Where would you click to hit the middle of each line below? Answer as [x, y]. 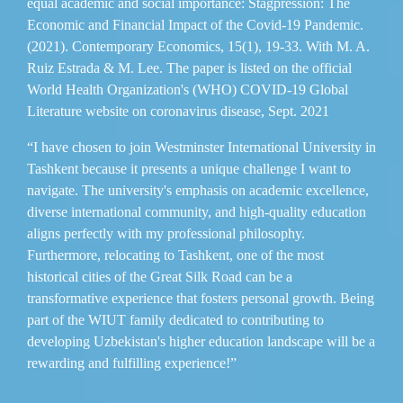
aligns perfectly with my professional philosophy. [166, 233]
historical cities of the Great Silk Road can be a [160, 276]
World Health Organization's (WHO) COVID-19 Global [188, 89]
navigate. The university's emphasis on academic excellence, [198, 190]
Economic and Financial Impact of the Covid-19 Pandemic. [195, 24]
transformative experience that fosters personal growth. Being [201, 298]
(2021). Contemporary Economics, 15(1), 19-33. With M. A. [198, 46]
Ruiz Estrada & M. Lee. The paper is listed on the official [189, 67]
